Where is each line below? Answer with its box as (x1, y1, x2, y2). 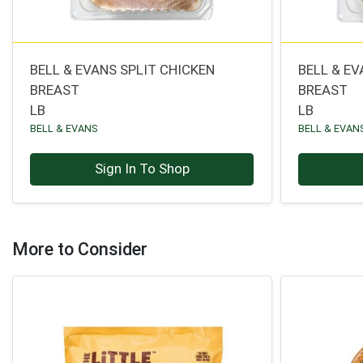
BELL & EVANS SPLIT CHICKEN (30, 61, 216, 78)
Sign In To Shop (94, 160, 190, 177)
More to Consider (12, 239, 147, 260)
